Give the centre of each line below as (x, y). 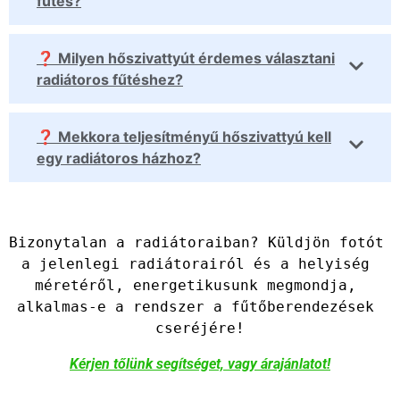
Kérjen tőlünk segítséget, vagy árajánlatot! (200, 364)
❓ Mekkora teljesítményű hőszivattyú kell (184, 137)
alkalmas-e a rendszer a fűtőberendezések (196, 307)
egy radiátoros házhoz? (119, 158)
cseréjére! (200, 329)
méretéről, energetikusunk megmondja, (196, 286)
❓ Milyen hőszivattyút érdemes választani (186, 58)
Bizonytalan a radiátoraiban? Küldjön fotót (196, 243)
